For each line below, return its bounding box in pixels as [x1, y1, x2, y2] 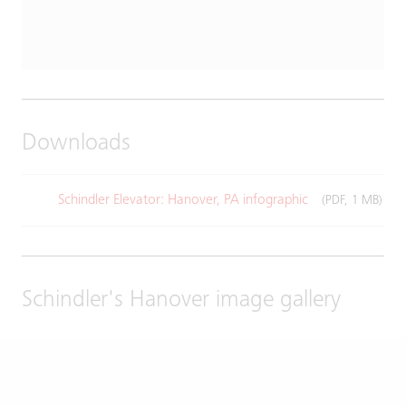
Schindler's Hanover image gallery [22, 289, 341, 313]
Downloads [22, 132, 130, 156]
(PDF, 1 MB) [322, 194, 382, 208]
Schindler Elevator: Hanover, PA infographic [58, 192, 312, 208]
